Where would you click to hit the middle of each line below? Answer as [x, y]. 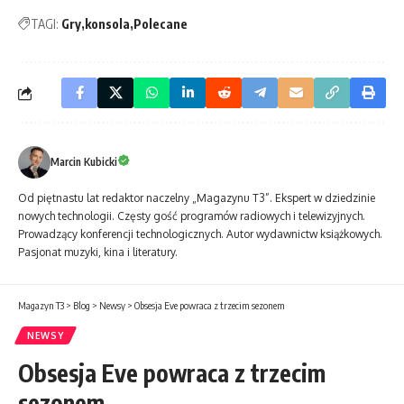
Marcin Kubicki [84, 162]
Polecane [161, 24]
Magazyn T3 [41, 306]
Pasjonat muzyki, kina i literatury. [98, 252]
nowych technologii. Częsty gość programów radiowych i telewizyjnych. [192, 216]
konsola [107, 24]
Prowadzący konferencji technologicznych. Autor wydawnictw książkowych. [200, 234]
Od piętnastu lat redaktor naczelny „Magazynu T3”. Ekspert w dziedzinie [197, 198]
